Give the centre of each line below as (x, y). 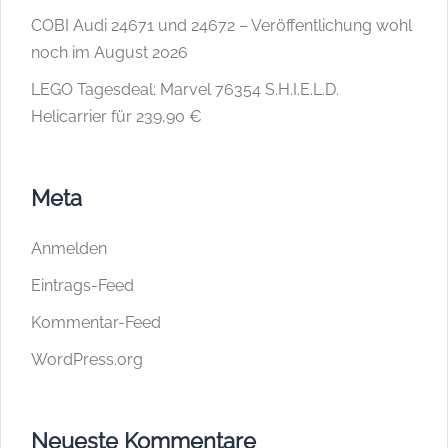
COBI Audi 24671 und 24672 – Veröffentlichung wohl (221, 26)
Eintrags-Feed (82, 286)
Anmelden (69, 249)
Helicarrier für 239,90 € (116, 117)
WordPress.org (87, 360)
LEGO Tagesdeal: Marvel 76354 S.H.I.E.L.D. (185, 90)
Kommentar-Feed (96, 323)
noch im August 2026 (109, 53)
